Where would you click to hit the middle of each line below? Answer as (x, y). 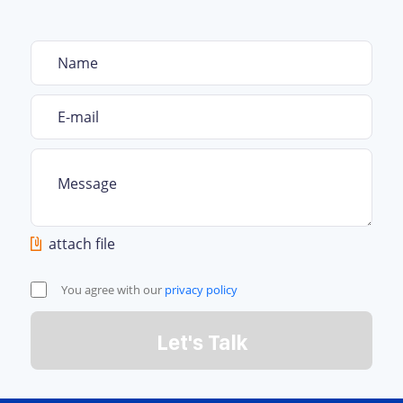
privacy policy (201, 290)
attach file (82, 244)
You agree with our (113, 290)
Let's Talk (201, 342)
